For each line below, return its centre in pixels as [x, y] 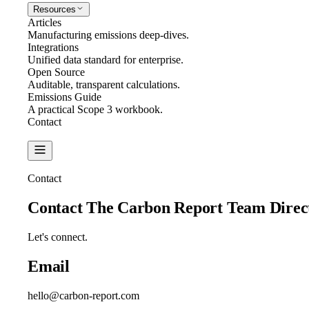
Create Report [58, 134]
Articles [44, 22]
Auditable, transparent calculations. [104, 84]
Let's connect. [58, 237]
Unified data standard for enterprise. [106, 60]
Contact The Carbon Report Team [149, 207]
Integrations [53, 47]
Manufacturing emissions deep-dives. [108, 35]
